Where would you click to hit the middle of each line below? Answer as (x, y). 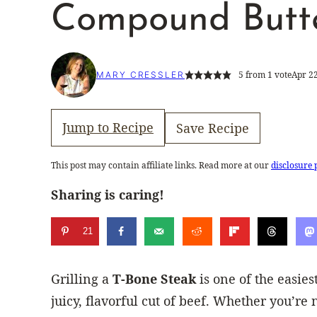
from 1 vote (267, 75)
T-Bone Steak (154, 278)
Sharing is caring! (108, 195)
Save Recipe (213, 128)
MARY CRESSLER (140, 75)
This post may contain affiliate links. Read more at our (161, 166)
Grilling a (82, 278)
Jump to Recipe (108, 128)
